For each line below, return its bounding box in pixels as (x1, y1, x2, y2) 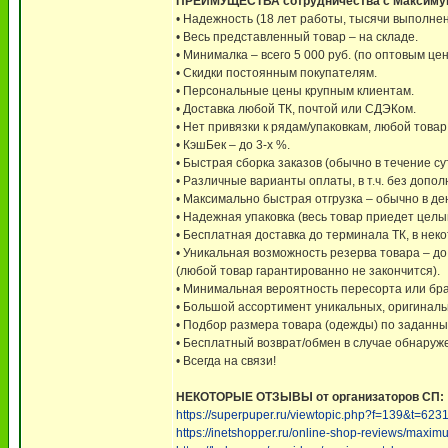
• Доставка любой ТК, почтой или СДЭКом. (176, 102, 416, 116)
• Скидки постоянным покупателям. (176, 66, 377, 80)
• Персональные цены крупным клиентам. (176, 84, 414, 98)
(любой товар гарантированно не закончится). (176, 264, 440, 278)
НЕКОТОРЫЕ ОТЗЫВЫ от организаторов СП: (176, 390, 444, 404)
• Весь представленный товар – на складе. (176, 30, 418, 44)
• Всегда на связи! (176, 354, 276, 368)
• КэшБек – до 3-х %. (176, 138, 290, 152)
